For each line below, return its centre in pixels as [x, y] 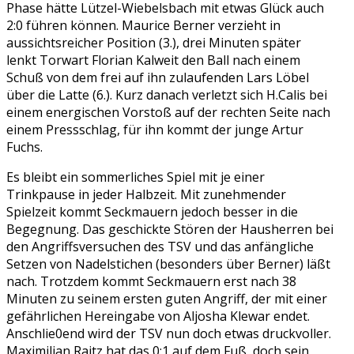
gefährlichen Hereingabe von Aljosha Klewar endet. [158, 316]
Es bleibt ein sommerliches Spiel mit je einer [136, 177]
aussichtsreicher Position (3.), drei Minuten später [154, 43]
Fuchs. [24, 147]
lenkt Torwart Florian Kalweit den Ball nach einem [153, 60]
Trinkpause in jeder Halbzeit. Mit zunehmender [146, 195]
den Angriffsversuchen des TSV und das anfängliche [160, 247]
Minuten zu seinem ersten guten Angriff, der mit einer [167, 299]
